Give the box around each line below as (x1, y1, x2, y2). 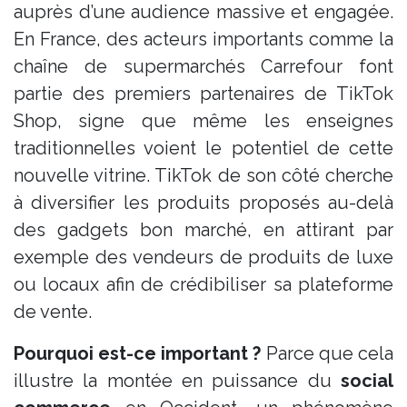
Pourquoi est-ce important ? (14, 342, 262, 364)
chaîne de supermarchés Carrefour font (14, 55, 393, 77)
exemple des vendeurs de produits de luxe (14, 245, 393, 268)
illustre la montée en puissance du (14, 369, 341, 392)
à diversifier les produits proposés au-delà (14, 191, 393, 213)
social (341, 369, 393, 392)
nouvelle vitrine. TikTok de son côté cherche (14, 164, 393, 186)
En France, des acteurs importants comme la (14, 27, 393, 50)
